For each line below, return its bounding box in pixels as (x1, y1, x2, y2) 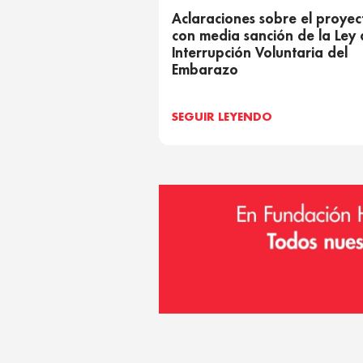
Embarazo (172, 62, 238, 78)
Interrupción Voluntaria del (172, 45, 348, 61)
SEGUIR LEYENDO (172, 112, 272, 123)
